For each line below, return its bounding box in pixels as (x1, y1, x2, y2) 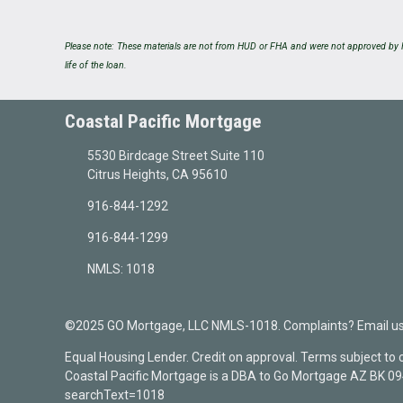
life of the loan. (65, 59, 127, 72)
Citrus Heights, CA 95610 (86, 167, 228, 182)
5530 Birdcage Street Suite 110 (86, 148, 264, 163)
